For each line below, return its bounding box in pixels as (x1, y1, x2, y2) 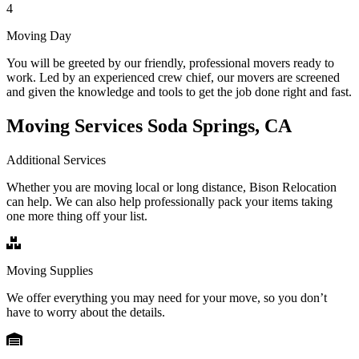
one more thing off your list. (6, 208, 147, 223)
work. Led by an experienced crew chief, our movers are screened (6, 70, 340, 84)
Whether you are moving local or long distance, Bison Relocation (6, 179, 337, 194)
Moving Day (6, 28, 71, 42)
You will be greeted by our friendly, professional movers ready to (6, 55, 334, 70)
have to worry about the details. (6, 305, 165, 319)
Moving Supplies (6, 263, 93, 277)
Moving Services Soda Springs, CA (6, 115, 292, 136)
